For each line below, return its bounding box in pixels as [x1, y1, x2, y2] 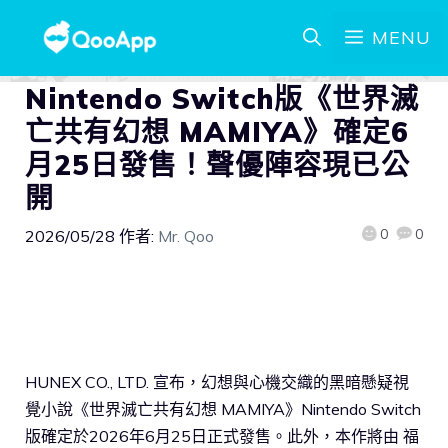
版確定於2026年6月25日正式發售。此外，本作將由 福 [25, 425, 419, 446]
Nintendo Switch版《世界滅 [25, 81, 419, 116]
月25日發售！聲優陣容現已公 [25, 147, 410, 182]
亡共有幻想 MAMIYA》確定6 [25, 114, 409, 149]
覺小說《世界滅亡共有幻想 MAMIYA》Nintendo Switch [25, 398, 421, 419]
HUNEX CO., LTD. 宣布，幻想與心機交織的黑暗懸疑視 [25, 371, 409, 392]
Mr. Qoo [158, 226, 214, 246]
